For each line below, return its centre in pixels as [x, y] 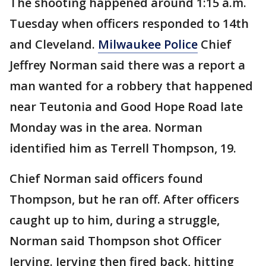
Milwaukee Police [148, 44]
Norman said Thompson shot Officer [115, 241]
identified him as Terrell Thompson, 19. [124, 148]
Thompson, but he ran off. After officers [124, 199]
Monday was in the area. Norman [106, 127]
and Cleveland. [54, 44]
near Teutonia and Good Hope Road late [126, 107]
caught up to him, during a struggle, [115, 220]
